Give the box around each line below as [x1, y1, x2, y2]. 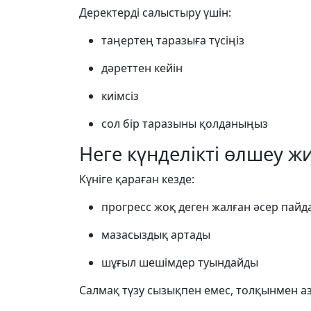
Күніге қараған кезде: [79, 171, 194, 187]
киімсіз [101, 88, 139, 103]
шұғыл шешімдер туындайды [101, 255, 258, 270]
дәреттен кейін [101, 60, 183, 76]
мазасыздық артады [101, 227, 210, 242]
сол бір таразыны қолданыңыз [101, 116, 268, 131]
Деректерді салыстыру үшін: [79, 5, 231, 20]
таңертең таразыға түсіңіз [101, 33, 244, 48]
